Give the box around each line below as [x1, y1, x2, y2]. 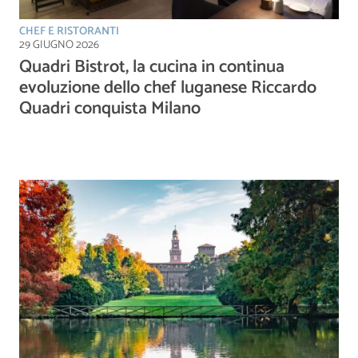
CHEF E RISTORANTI [19, 22, 119, 41]
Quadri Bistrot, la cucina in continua [19, 52, 284, 82]
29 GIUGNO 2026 [19, 35, 99, 54]
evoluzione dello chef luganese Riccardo [19, 73, 316, 102]
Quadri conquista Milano [19, 93, 201, 123]
